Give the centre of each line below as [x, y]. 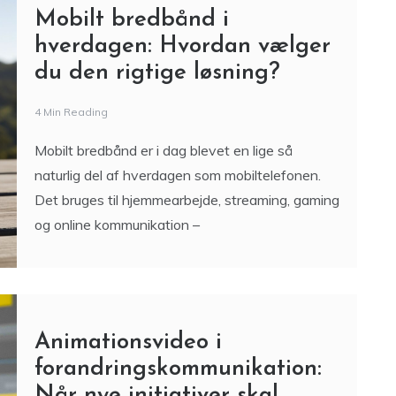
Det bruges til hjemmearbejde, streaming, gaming [187, 200]
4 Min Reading [71, 112]
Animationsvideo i [128, 343]
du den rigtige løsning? [157, 73]
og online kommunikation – [117, 225]
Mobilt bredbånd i [131, 20]
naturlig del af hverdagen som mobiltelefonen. [177, 175]
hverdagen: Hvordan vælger [182, 46]
